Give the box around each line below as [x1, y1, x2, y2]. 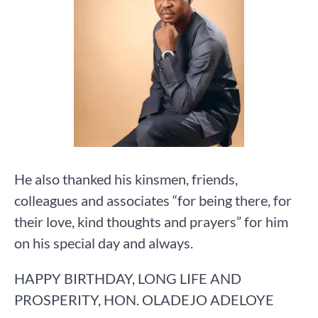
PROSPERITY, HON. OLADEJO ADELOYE [14, 290, 274, 308]
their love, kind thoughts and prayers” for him [14, 212, 288, 230]
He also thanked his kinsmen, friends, [14, 170, 238, 187]
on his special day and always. [14, 234, 193, 251]
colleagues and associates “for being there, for [14, 191, 292, 209]
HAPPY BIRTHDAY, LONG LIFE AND [14, 269, 241, 287]
